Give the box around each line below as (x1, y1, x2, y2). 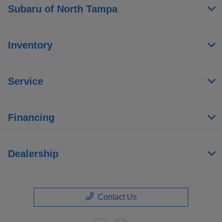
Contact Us (97, 193, 137, 202)
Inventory (8, 40, 53, 51)
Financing (8, 112, 55, 123)
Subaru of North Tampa (8, 3, 117, 15)
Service (8, 76, 43, 87)
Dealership (8, 148, 58, 160)
